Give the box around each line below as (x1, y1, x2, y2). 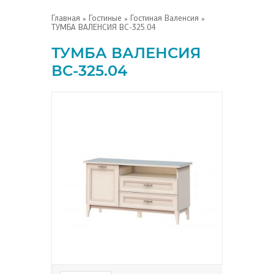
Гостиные (89, 13, 122, 23)
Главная (51, 13, 80, 23)
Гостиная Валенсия (130, 13, 199, 23)
